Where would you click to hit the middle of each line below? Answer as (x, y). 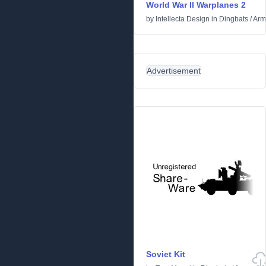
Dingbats (234, 19)
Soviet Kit (166, 254)
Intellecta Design (183, 19)
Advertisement (174, 71)
